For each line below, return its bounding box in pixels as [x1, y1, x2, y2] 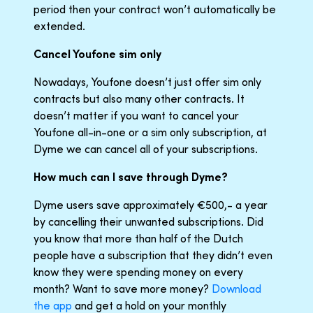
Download [212, 281, 261, 296]
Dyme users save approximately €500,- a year [34, 197, 268, 212]
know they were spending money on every [34, 264, 243, 279]
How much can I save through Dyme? [34, 169, 228, 184]
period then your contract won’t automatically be [34, 1, 276, 16]
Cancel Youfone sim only [34, 46, 161, 61]
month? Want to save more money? [34, 281, 212, 296]
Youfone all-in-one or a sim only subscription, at [34, 124, 267, 139]
